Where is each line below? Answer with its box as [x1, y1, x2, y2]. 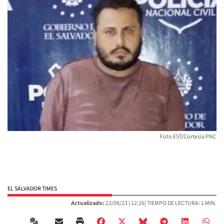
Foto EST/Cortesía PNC [160, 132, 216, 141]
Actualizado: [71, 199, 104, 208]
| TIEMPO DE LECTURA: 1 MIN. [144, 199, 216, 208]
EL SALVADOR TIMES [7, 184, 57, 193]
